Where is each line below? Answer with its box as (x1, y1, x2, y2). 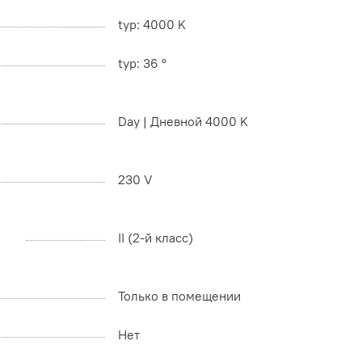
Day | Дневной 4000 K (118, 113, 248, 130)
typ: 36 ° (118, 55, 166, 72)
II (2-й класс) (118, 229, 193, 246)
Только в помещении (118, 288, 241, 305)
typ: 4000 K (118, 16, 186, 33)
